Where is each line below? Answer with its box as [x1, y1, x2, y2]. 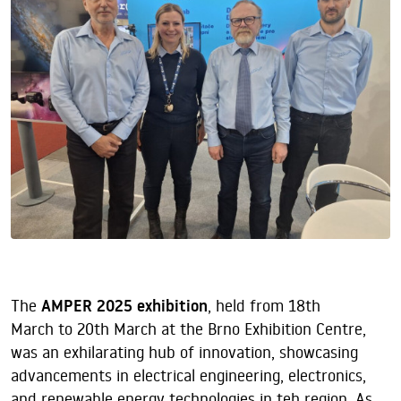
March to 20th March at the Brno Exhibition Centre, [11, 319, 366, 340]
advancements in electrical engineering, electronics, [11, 365, 366, 387]
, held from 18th [208, 295, 320, 317]
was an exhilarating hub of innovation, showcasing [11, 342, 358, 363]
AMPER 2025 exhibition [41, 295, 208, 318]
